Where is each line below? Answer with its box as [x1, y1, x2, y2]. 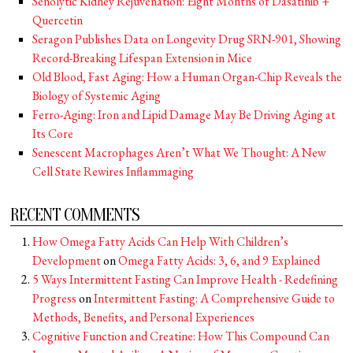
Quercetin [32, 12, 84, 28]
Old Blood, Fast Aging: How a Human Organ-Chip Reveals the [32, 69, 343, 85]
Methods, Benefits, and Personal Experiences [32, 309, 255, 325]
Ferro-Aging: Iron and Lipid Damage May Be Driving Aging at [32, 106, 336, 123]
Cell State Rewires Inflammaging [32, 163, 195, 180]
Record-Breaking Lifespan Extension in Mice [32, 50, 253, 66]
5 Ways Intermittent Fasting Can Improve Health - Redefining [32, 271, 339, 288]
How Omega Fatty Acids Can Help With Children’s [32, 233, 289, 250]
